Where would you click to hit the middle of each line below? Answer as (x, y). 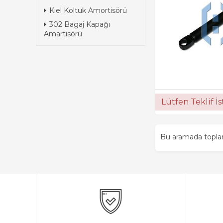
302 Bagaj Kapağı (80, 24)
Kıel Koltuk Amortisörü (88, 10)
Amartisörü (63, 34)
